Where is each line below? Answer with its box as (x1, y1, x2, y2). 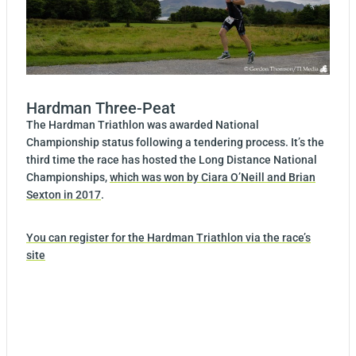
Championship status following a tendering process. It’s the (26, 136, 324, 149)
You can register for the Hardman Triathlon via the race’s (26, 231, 311, 245)
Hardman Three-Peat (26, 99, 176, 118)
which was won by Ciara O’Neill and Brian (110, 171, 315, 184)
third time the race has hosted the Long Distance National (26, 153, 317, 167)
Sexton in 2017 (26, 188, 101, 202)
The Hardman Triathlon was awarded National (26, 118, 259, 132)
